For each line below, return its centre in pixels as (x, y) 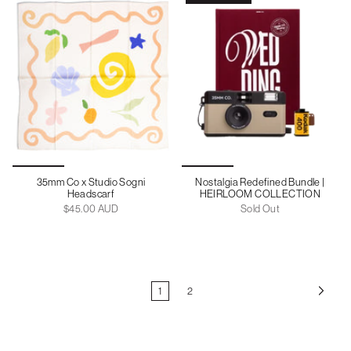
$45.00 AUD (91, 208)
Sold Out (260, 208)
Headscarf (91, 194)
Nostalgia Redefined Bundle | (260, 182)
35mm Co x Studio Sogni (91, 182)
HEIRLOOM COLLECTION (260, 194)
